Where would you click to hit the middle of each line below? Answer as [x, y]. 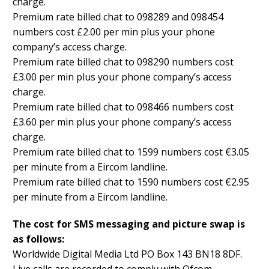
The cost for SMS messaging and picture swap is [129, 224]
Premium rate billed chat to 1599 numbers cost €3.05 [131, 152]
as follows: [38, 239]
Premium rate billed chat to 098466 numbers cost [123, 107]
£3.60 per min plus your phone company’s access [122, 122]
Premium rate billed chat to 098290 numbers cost [123, 62]
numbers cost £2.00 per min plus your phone [114, 32]
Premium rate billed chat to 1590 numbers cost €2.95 [131, 182]
